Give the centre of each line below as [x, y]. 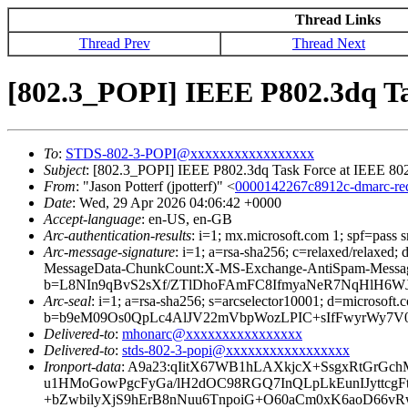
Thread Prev [114, 43]
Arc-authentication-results [117, 235]
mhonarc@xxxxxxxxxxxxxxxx [212, 333]
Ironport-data [82, 366]
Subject [65, 169]
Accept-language [92, 219]
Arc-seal [67, 301]
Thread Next [329, 43]
